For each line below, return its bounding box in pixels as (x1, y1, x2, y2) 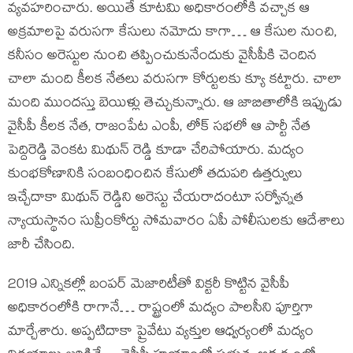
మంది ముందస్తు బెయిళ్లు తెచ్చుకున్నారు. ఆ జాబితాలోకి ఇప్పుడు (8, 93, 342, 116)
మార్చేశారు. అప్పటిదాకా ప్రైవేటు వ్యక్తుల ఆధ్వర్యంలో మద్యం (8, 321, 314, 344)
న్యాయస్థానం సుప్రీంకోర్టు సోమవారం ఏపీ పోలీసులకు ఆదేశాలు (8, 211, 345, 234)
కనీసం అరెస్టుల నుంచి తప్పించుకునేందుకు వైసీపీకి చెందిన (8, 46, 317, 69)
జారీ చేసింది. (8, 235, 75, 258)
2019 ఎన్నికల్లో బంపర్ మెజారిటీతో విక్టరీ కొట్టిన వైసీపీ (8, 274, 289, 297)
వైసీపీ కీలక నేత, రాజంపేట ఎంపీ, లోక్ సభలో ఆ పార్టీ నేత (8, 117, 310, 139)
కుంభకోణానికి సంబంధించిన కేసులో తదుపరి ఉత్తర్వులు (8, 164, 303, 187)
